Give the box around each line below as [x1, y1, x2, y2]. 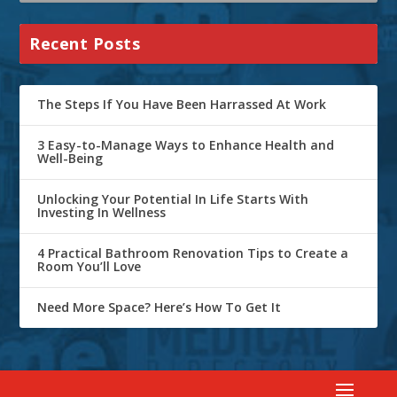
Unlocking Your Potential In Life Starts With [37, 191, 309, 208]
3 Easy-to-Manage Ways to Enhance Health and [37, 136, 335, 154]
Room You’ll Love [37, 258, 142, 276]
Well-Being [37, 150, 104, 167]
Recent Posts [29, 33, 141, 55]
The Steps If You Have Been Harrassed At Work [37, 96, 327, 113]
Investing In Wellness [37, 204, 167, 222]
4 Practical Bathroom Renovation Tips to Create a [37, 245, 349, 262]
